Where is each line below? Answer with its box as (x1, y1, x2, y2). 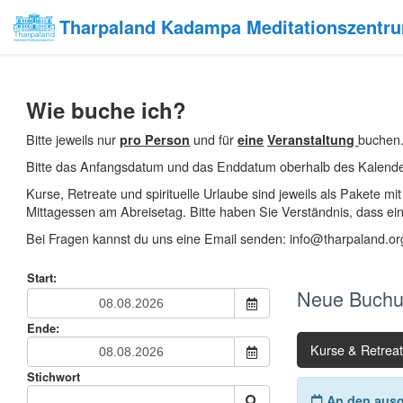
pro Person (120, 130, 191, 149)
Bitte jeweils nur (26, 130, 121, 149)
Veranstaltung (267, 130, 359, 149)
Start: (27, 268, 57, 286)
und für (190, 130, 238, 149)
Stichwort (27, 367, 80, 385)
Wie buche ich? (26, 94, 187, 126)
